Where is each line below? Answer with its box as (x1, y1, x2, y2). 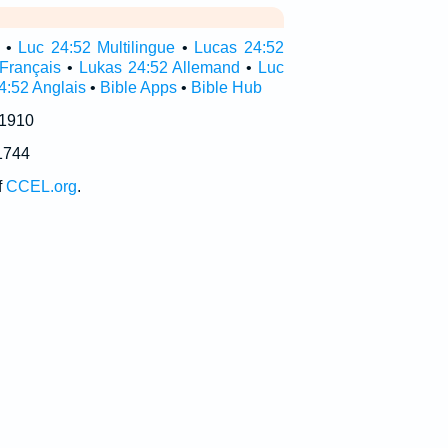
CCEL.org (5, 178, 77, 195)
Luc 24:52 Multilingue (18, 39, 176, 56)
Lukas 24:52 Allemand (78, 59, 241, 76)
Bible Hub (190, 79, 262, 96)
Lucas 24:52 (194, 39, 284, 56)
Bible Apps (99, 79, 177, 96)
